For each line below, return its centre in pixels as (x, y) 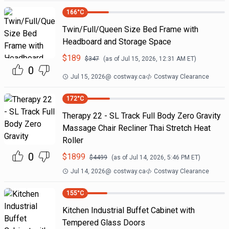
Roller (73, 140)
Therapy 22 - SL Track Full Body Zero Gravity (141, 116)
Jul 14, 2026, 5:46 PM (159, 157)
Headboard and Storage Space (117, 42)
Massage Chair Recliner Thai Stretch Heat (136, 128)
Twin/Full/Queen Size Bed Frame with (130, 29)
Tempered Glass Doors (104, 223)
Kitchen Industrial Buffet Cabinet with (128, 210)
